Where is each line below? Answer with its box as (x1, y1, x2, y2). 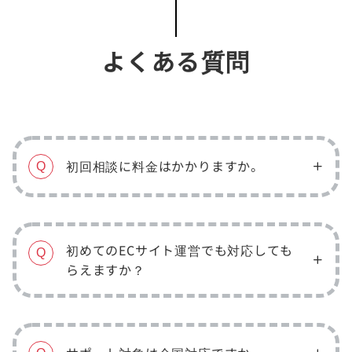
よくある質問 (101, 42, 251, 78)
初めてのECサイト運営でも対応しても (66, 240, 293, 259)
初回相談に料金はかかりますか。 (66, 156, 264, 176)
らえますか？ (66, 259, 145, 279)
